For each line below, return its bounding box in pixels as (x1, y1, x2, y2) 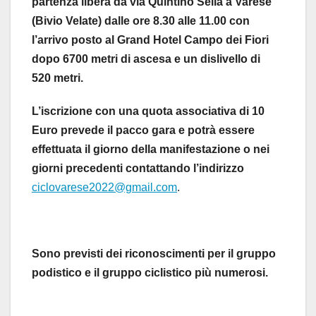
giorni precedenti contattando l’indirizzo (32, 162, 244, 175)
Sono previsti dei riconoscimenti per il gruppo (32, 248, 276, 260)
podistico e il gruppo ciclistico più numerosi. (32, 267, 268, 279)
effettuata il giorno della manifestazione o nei (32, 143, 269, 156)
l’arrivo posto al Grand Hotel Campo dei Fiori (32, 34, 269, 47)
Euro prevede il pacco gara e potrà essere (32, 124, 255, 137)
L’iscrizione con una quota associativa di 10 (32, 105, 265, 118)
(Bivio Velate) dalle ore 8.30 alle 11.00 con (32, 15, 250, 28)
